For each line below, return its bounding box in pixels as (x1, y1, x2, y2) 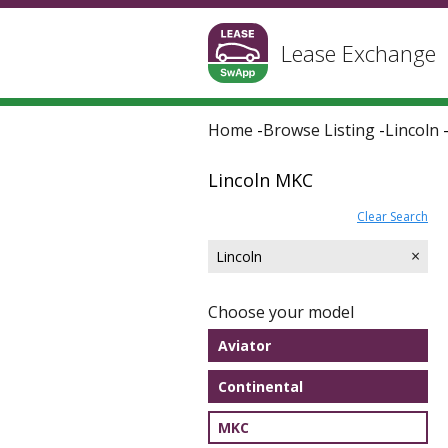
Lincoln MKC (208, 168, 313, 192)
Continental (218, 377, 303, 396)
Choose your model (208, 301, 354, 323)
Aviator (218, 336, 271, 355)
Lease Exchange (281, 38, 436, 68)
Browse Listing (263, 119, 375, 141)
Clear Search (357, 208, 428, 225)
